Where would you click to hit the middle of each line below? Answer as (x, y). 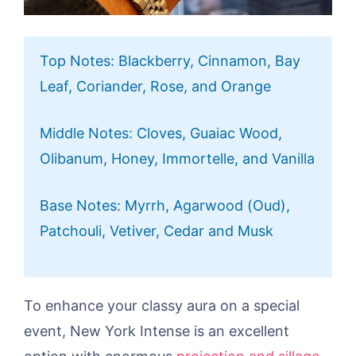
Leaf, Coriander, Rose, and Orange (155, 86)
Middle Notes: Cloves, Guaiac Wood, (161, 133)
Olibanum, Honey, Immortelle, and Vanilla (177, 158)
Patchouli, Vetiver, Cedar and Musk (157, 230)
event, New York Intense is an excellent (157, 331)
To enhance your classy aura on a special (162, 305)
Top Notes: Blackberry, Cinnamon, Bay (170, 60)
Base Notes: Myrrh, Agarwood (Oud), (165, 205)
